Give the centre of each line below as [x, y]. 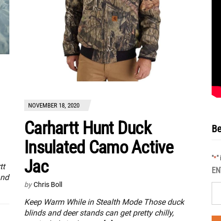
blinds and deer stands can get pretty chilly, [99, 213]
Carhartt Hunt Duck [88, 128]
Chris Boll [48, 184]
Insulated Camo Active [99, 147]
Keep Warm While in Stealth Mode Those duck [104, 202]
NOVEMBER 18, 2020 [54, 105]
